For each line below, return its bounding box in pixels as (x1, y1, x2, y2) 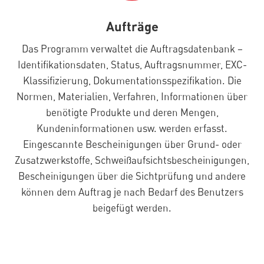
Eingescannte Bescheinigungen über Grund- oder (22, 138, 242, 151)
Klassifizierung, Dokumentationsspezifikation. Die (22, 74, 242, 87)
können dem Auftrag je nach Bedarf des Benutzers (21, 186, 243, 199)
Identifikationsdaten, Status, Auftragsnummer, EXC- (17, 58, 247, 71)
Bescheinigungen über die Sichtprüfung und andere (18, 170, 246, 183)
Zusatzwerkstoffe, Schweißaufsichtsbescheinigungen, (15, 154, 249, 167)
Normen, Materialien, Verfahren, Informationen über (16, 90, 247, 103)
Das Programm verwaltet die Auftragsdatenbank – (21, 42, 243, 55)
